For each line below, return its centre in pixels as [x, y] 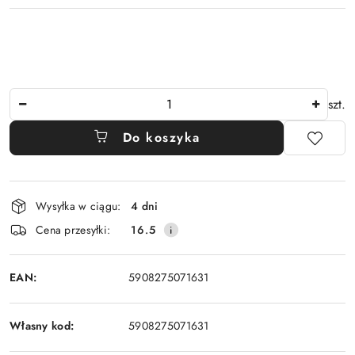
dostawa [42, 235]
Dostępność [56, 191]
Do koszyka [161, 137]
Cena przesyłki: [73, 229]
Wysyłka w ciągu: [78, 206]
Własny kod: [42, 325]
